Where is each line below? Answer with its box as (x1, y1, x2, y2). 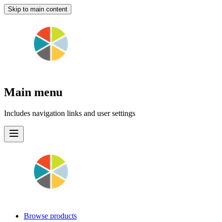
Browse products (24, 211, 77, 220)
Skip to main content (8, 5, 67, 13)
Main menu (4, 85, 62, 99)
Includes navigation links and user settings (4, 109, 135, 117)
